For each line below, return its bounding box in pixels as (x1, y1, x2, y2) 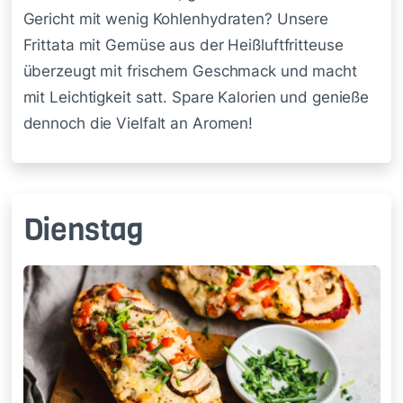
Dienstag (22, 209, 144, 251)
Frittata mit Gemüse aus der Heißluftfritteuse (22, 35, 344, 54)
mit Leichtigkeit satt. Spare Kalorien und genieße (22, 87, 370, 106)
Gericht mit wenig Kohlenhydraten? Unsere (22, 9, 329, 28)
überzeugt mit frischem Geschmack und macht (22, 61, 357, 80)
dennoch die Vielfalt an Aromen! (22, 113, 254, 132)
